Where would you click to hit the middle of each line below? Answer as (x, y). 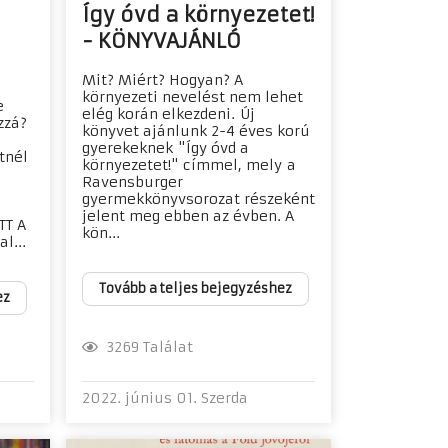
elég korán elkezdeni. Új (168, 114)
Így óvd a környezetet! (197, 15)
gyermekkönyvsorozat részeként (198, 199)
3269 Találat (145, 346)
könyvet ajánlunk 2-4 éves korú (195, 131)
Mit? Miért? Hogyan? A (162, 80)
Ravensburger (132, 182)
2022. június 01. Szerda (164, 397)
